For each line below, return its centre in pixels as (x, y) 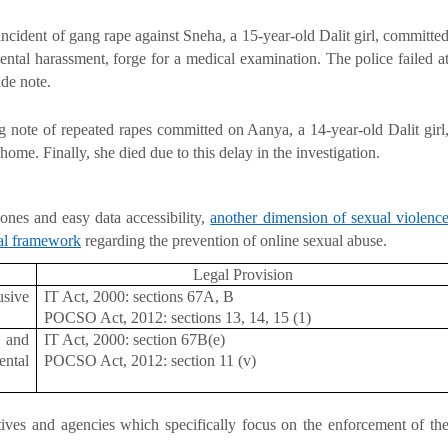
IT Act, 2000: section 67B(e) (135, 340)
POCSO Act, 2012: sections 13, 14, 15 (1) (178, 318)
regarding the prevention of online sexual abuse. (234, 241)
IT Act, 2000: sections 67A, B (139, 297)
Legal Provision (242, 275)
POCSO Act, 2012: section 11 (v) (150, 361)
